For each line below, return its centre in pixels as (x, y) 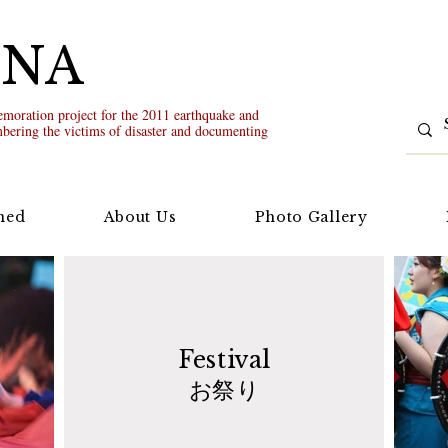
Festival (224, 360)
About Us (140, 217)
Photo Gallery (311, 217)
